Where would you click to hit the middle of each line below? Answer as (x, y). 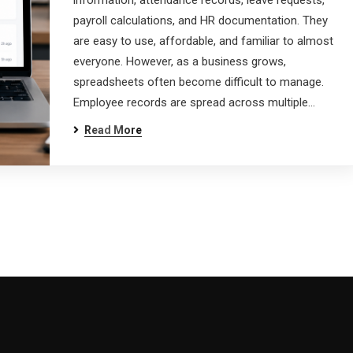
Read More (113, 130)
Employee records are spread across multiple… (194, 102)
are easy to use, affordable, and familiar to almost (203, 41)
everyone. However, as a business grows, (179, 61)
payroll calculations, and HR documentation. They (200, 20)
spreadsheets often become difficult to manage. (198, 82)
